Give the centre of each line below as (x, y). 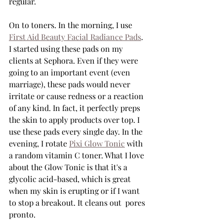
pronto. (24, 214)
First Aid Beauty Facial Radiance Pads (75, 37)
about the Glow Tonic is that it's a (69, 167)
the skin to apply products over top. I (75, 120)
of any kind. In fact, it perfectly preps (75, 108)
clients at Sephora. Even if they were (74, 60)
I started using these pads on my (67, 49)
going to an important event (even (71, 72)
